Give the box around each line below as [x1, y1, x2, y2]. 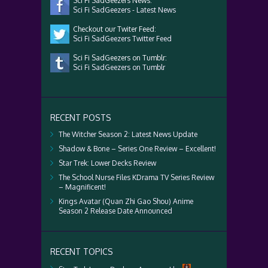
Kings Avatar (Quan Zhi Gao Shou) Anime [59, 197, 193, 206]
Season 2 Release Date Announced [59, 206, 172, 215]
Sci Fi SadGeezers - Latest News [69, 5, 176, 14]
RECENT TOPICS [50, 246, 113, 257]
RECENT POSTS [50, 112, 111, 123]
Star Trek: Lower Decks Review [59, 159, 156, 167]
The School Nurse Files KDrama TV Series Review [59, 173, 214, 182]
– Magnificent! [59, 182, 106, 191]
